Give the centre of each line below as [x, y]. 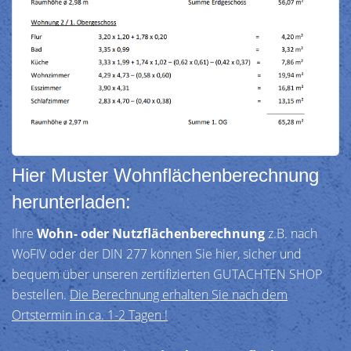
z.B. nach [291, 233]
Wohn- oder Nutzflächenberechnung [151, 233]
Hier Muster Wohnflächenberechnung [165, 175]
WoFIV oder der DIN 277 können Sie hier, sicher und [157, 253]
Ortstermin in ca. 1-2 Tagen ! [90, 315]
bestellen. [41, 294]
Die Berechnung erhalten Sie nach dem [179, 294]
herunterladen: [71, 201]
